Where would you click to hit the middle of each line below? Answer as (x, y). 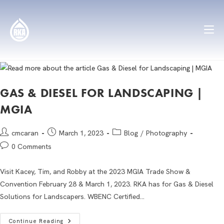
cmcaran (25, 133)
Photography (166, 133)
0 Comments (31, 146)
